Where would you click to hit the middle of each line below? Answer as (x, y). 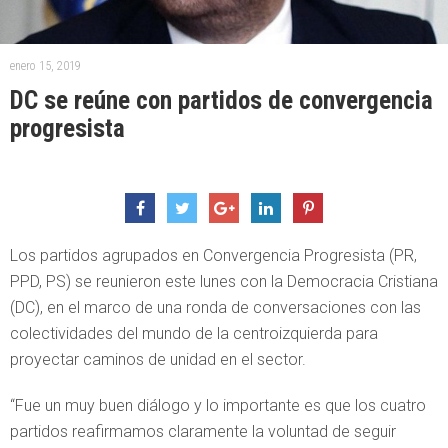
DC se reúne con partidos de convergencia (221, 100)
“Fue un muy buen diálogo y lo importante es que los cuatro (218, 405)
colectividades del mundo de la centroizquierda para (194, 333)
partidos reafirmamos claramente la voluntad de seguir (203, 431)
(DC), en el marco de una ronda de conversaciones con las (215, 307)
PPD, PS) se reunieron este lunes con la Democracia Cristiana (224, 281)
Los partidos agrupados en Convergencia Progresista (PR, (213, 255)
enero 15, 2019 (45, 65)
